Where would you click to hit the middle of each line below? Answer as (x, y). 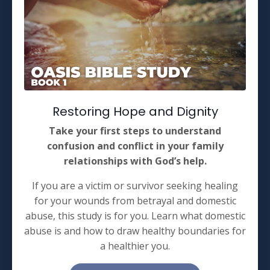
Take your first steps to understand (135, 130)
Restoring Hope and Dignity (135, 111)
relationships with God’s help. (135, 161)
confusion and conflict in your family (135, 146)
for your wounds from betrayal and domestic (135, 200)
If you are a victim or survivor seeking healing (135, 185)
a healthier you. (135, 246)
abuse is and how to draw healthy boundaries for (135, 231)
